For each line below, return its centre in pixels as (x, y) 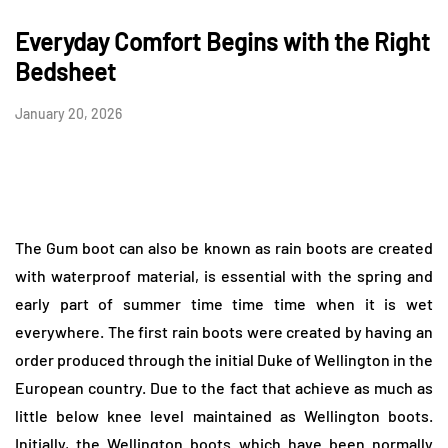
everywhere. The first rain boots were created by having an (224, 331)
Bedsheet (65, 71)
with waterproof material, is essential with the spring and (224, 275)
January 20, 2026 (68, 113)
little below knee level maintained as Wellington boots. (224, 415)
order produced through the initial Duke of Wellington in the (224, 359)
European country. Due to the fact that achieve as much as (224, 387)
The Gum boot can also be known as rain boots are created (224, 247)
